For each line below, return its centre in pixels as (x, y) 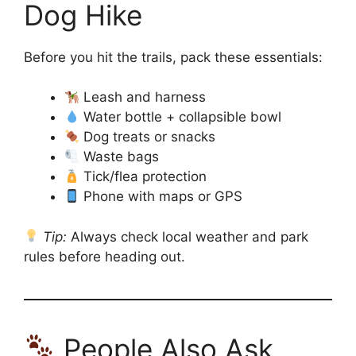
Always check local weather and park (188, 236)
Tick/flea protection (143, 176)
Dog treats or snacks (148, 137)
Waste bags (120, 157)
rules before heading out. (104, 256)
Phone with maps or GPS (161, 196)
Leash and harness (143, 97)
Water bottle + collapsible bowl (181, 117)
